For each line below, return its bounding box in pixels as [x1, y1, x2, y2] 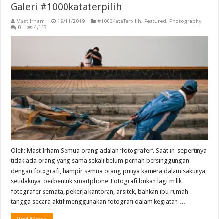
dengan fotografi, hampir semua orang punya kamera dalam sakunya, [11, 167, 207, 175]
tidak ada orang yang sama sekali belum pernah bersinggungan [11, 157, 190, 165]
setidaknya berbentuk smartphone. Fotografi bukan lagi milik [11, 177, 182, 185]
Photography [169, 18, 202, 24]
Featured [144, 18, 167, 24]
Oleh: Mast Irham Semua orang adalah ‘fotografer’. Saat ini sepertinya [11, 147, 207, 154]
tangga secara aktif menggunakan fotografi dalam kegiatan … [11, 198, 186, 206]
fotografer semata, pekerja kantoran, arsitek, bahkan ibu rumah [11, 188, 189, 196]
